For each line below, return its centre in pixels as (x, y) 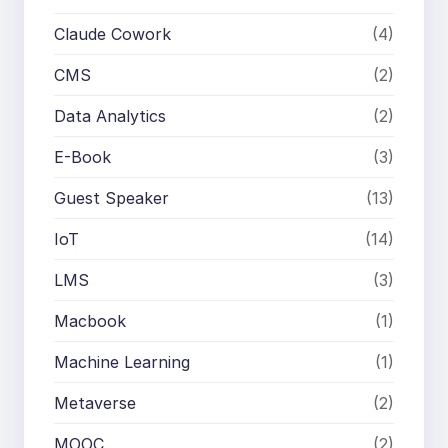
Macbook (90, 320)
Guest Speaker (111, 197)
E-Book (82, 156)
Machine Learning (122, 361)
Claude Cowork (112, 33)
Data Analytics (110, 115)
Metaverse (95, 402)
